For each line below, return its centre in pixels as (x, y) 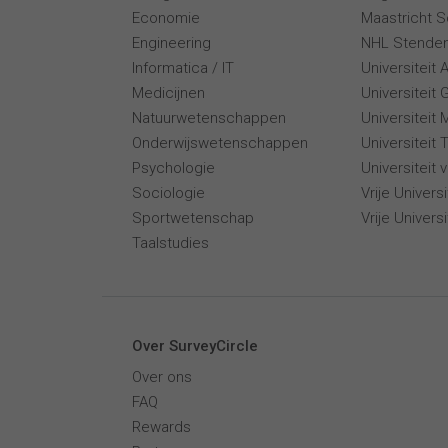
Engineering (171, 43)
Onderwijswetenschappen (220, 143)
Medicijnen (168, 93)
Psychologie (173, 168)
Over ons (162, 377)
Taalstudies (170, 243)
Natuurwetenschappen (209, 118)
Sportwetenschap (193, 218)
